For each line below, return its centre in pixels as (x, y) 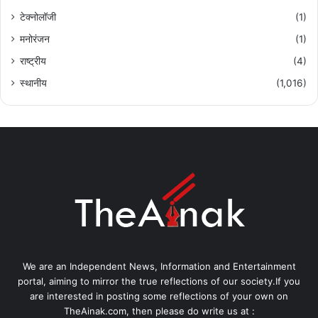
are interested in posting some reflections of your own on (159, 296)
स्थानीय (33, 83)
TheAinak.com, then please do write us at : (159, 311)
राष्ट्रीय (33, 61)
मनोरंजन (35, 39)
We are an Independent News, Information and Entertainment (159, 266)
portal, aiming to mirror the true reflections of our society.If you (159, 281)
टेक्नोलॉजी (38, 17)
